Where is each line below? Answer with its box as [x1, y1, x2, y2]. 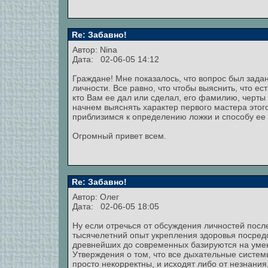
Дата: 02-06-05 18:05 [72, 202, 159, 211]
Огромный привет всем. [72, 131, 166, 141]
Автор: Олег [72, 192, 121, 202]
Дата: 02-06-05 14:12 [72, 54, 159, 64]
